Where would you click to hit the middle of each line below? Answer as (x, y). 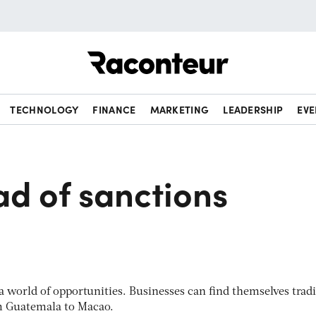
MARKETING (180, 109)
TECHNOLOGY (44, 109)
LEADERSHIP (253, 109)
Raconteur (255, 51)
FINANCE (114, 109)
